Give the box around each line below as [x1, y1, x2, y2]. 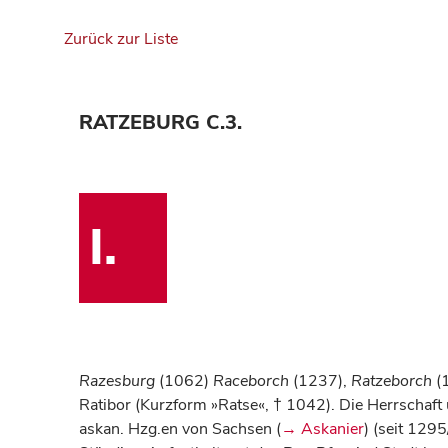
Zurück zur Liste [64, 28, 178, 50]
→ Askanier [281, 418, 364, 440]
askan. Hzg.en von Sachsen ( [79, 418, 281, 440]
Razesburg [79, 370, 155, 392]
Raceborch [213, 370, 289, 392]
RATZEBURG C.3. [79, 109, 242, 136]
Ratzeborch [351, 370, 432, 392]
